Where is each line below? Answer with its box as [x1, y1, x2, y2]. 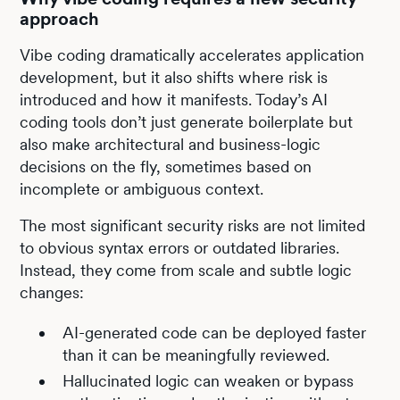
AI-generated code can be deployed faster [62, 322, 367, 342]
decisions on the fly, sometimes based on [20, 156, 312, 176]
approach [20, 7, 100, 29]
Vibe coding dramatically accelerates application [20, 45, 365, 64]
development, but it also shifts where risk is [20, 67, 329, 87]
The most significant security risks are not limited [20, 215, 366, 235]
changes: [20, 282, 85, 302]
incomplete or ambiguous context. [20, 179, 264, 198]
